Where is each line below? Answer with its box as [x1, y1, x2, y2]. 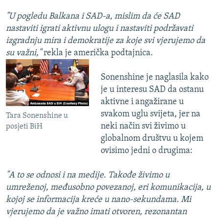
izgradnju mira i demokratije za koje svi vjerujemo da [6, 36, 205, 46]
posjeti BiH [6, 123, 43, 131]
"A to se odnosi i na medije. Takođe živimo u [6, 171, 170, 180]
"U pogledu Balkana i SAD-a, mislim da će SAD [6, 12, 180, 22]
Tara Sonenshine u [6, 112, 68, 120]
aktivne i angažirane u [100, 97, 184, 107]
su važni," [6, 48, 44, 58]
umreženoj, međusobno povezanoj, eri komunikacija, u [6, 183, 211, 193]
